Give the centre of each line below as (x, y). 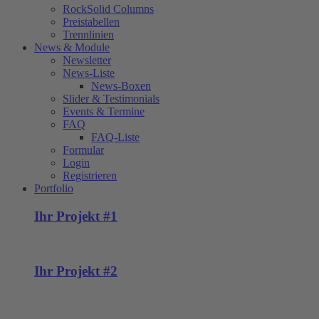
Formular (83, 150)
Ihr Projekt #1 (76, 216)
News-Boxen (121, 86)
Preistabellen (91, 22)
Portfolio (54, 189)
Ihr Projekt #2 (76, 271)
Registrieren (90, 176)
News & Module (72, 48)
